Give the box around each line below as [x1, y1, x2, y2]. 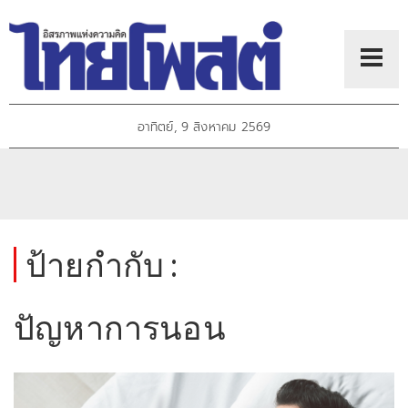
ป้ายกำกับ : [25, 244, 178, 285]
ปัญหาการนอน [14, 307, 226, 348]
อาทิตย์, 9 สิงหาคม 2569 [137, 117, 271, 138]
